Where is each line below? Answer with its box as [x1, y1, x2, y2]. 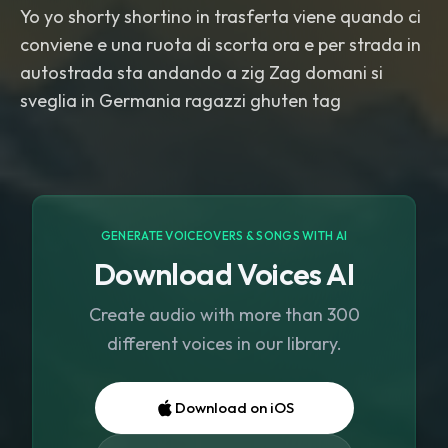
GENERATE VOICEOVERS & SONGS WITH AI [100, 228, 348, 243]
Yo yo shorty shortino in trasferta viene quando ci [20, 5, 421, 28]
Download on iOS [174, 398, 294, 417]
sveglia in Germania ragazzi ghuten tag [20, 89, 341, 112]
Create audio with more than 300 [88, 303, 360, 326]
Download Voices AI [93, 255, 355, 293]
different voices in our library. [106, 332, 342, 355]
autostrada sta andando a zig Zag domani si [20, 61, 383, 84]
